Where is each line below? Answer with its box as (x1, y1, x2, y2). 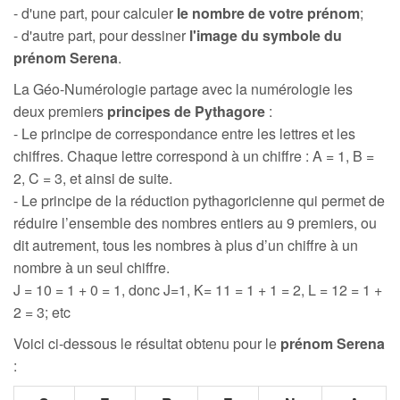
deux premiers (13, 101, 107, 121)
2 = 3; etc (13, 302, 71, 322)
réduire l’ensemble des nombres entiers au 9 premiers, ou (13, 212, 377, 233)
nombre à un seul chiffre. (13, 257, 170, 278)
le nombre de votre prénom (177, 3, 360, 23)
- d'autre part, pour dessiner (13, 25, 189, 46)
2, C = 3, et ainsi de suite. (13, 168, 172, 188)
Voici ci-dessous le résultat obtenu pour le (13, 333, 280, 354)
